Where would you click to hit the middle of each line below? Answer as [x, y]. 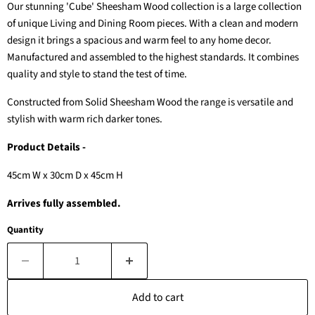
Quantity [25, 230]
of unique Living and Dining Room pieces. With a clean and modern [153, 24]
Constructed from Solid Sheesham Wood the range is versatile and [150, 103]
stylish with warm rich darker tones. [85, 120]
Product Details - [47, 148]
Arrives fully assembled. [64, 204]
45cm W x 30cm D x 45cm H [65, 176]
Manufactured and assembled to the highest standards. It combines [153, 58]
